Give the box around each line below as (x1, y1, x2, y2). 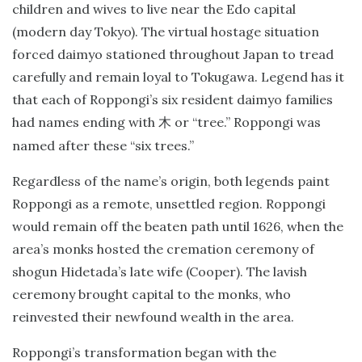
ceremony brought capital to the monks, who (12, 286, 291, 303)
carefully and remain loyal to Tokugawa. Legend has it (12, 69, 344, 86)
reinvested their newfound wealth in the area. (12, 309, 294, 326)
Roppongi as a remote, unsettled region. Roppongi (12, 196, 326, 213)
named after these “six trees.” (12, 137, 194, 154)
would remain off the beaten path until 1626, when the (12, 218, 343, 235)
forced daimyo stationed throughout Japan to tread (12, 46, 334, 63)
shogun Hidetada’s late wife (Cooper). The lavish (12, 263, 307, 280)
